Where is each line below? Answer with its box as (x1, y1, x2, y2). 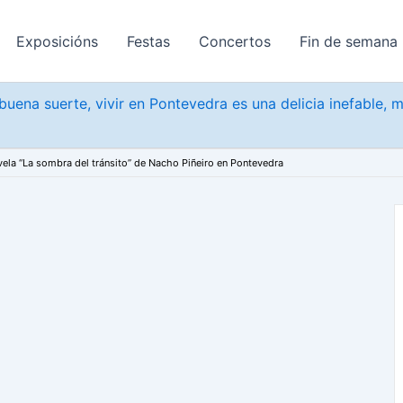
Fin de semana (300, 31, 398, 50)
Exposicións (16, 31, 98, 50)
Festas (127, 31, 170, 50)
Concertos (199, 31, 271, 50)
